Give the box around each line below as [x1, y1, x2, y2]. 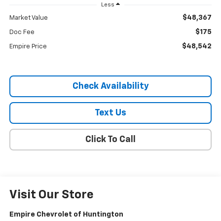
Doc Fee [9, 29, 35, 36]
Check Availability [72, 82, 149, 91]
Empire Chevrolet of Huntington [9, 211, 123, 219]
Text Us [95, 109, 126, 118]
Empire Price [9, 43, 47, 50]
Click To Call [85, 135, 136, 145]
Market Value [9, 15, 48, 22]
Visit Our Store [9, 189, 94, 201]
